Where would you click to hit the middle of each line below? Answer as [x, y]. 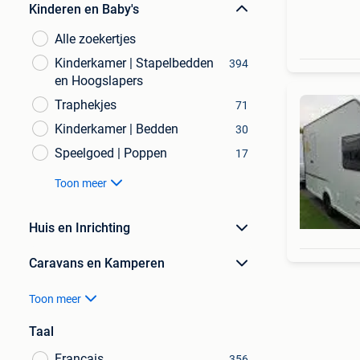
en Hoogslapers [99, 81]
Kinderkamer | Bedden [117, 129]
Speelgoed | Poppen [111, 153]
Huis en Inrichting [80, 228]
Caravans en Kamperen [97, 263]
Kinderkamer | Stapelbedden [134, 63]
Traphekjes [86, 105]
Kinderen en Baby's [84, 9]
